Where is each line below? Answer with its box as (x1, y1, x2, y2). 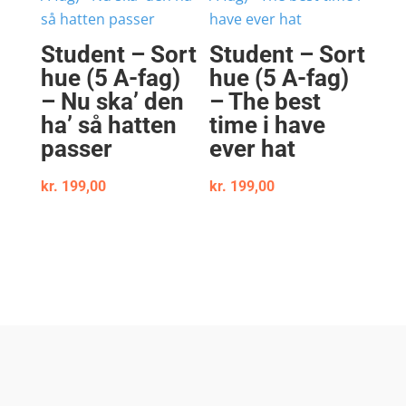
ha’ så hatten (40, 111, 177, 140)
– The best (209, 88, 322, 116)
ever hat (209, 135, 296, 163)
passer (40, 135, 112, 163)
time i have (209, 111, 326, 140)
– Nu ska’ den (40, 88, 184, 116)
